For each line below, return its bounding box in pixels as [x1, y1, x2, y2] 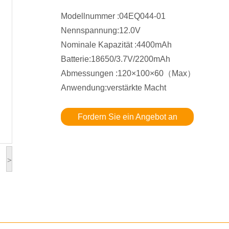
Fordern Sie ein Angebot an [77, 112, 177, 121]
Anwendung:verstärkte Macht [61, 83, 166, 92]
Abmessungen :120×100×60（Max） [61, 69, 195, 78]
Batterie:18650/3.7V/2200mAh [61, 55, 170, 63]
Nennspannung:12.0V [61, 26, 141, 35]
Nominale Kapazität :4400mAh [61, 40, 172, 49]
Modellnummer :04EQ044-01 [61, 12, 166, 20]
